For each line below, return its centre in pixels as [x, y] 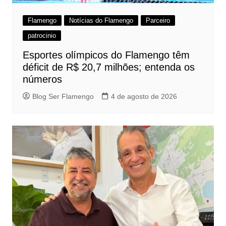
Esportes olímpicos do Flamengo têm [106, 55]
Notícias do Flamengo [101, 20]
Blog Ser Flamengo [63, 96]
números [42, 79]
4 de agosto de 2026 [144, 96]
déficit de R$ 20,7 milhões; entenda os [108, 67]
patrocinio [42, 35]
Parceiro [158, 20]
